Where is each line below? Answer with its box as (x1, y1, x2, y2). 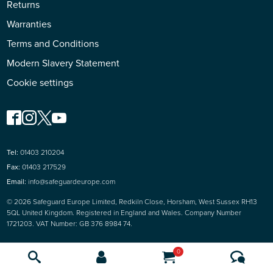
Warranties (7, 16, 52, 31)
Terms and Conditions (7, 36, 99, 51)
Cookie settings (7, 75, 74, 90)
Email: (7, 175, 27, 187)
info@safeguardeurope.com (28, 175, 116, 187)
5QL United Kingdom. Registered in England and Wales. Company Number (7, 207, 242, 218)
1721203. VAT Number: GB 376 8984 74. (7, 218, 133, 229)
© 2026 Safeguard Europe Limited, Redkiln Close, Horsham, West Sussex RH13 (7, 196, 258, 207)
